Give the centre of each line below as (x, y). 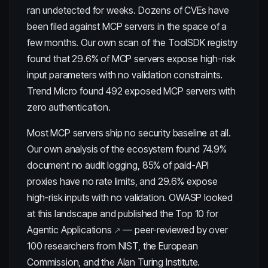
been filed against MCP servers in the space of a (127, 26)
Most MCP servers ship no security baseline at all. (129, 133)
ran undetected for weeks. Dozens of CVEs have (128, 10)
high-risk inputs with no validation (96, 197)
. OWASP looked (199, 197)
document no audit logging (82, 165)
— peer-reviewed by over (174, 230)
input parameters (62, 75)
